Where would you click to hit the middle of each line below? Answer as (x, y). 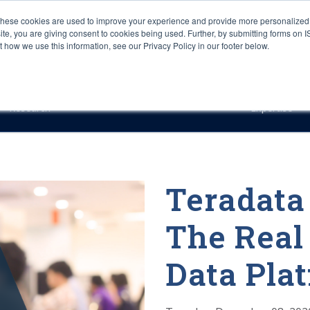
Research (31, 108)
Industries (144, 54)
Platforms (219, 54)
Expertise (273, 108)
